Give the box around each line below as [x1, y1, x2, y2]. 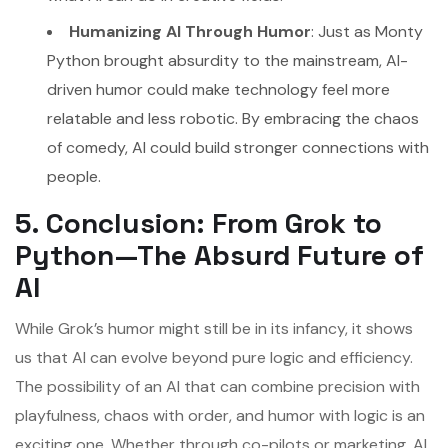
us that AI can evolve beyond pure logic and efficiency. [15, 347, 413, 369]
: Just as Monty [311, 20, 423, 42]
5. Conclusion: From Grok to [15, 204, 382, 241]
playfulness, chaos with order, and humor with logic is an [15, 405, 425, 427]
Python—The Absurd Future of [15, 236, 424, 273]
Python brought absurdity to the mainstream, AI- [47, 49, 408, 71]
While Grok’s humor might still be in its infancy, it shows [15, 318, 413, 340]
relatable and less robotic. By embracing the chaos [47, 107, 419, 129]
